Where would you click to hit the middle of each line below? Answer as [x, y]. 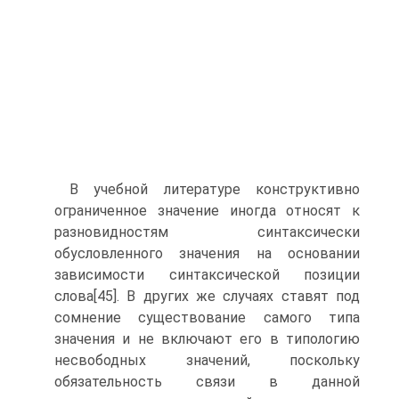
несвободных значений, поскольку [207, 360]
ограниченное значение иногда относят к [207, 211]
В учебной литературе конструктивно [215, 189]
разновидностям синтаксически [207, 232]
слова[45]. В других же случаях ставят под [207, 296]
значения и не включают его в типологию [207, 339]
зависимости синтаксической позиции [207, 275]
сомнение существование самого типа [207, 318]
